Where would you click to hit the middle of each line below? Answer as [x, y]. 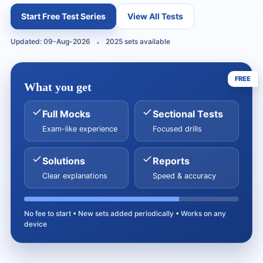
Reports [171, 161]
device [36, 224]
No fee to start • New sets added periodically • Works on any [125, 213]
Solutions [64, 161]
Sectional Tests [188, 114]
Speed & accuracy [184, 176]
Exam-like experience [80, 129]
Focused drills [177, 129]
